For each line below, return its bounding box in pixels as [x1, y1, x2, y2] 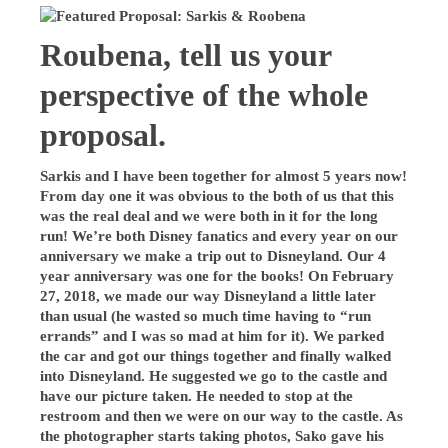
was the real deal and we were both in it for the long [40, 208, 379, 224]
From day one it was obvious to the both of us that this [40, 188, 395, 204]
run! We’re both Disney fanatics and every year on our [40, 228, 399, 244]
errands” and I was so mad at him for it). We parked [40, 328, 385, 344]
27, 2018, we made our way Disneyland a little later [40, 288, 377, 304]
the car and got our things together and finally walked [40, 348, 392, 364]
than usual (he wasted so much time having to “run [40, 308, 372, 324]
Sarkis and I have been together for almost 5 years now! [40, 168, 408, 184]
